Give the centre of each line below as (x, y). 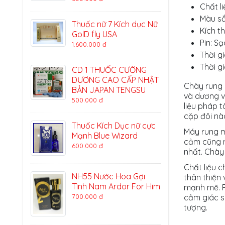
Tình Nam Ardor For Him (116, 186)
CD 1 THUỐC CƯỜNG (109, 70)
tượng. (197, 208)
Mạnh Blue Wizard (105, 136)
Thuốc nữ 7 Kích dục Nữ (115, 24)
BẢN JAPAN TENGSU (109, 90)
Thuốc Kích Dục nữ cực (114, 126)
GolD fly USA (94, 34)
